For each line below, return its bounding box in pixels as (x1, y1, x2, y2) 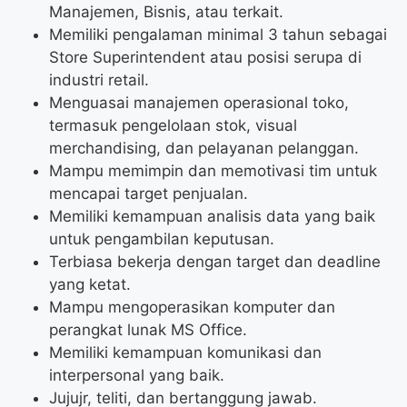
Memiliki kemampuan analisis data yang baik (49, 207, 375, 226)
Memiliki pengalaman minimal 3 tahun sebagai (49, 25, 387, 45)
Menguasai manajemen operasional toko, (49, 94, 349, 113)
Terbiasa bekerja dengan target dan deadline (49, 253, 381, 272)
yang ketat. (49, 275, 131, 294)
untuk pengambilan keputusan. (49, 230, 274, 249)
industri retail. (49, 71, 149, 90)
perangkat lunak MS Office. (49, 321, 247, 340)
